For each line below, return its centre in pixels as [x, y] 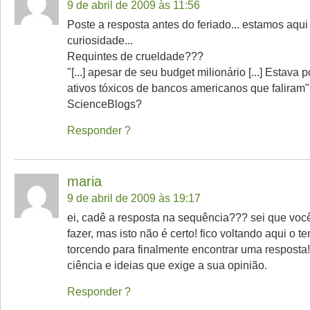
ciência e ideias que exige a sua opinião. [167, 265]
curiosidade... [100, 40]
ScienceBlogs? [104, 104]
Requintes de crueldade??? [135, 56]
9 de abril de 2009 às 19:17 [134, 198]
